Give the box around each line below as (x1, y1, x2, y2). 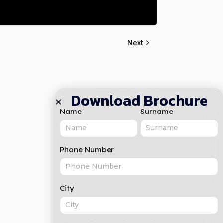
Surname (140, 107, 173, 116)
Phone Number (60, 145, 114, 154)
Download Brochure (70, 89, 208, 111)
